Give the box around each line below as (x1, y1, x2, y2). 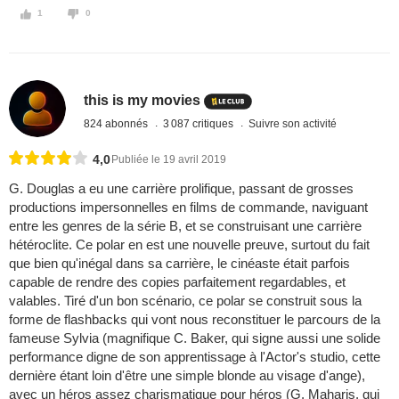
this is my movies (84, 92, 201, 108)
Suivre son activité (248, 117, 338, 130)
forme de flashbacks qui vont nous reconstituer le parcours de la (9, 312, 380, 328)
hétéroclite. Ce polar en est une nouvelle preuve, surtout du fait (9, 237, 370, 253)
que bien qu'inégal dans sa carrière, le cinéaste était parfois (9, 256, 350, 272)
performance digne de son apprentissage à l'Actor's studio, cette (9, 349, 380, 365)
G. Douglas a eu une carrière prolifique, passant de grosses (9, 181, 354, 197)
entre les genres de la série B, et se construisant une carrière (9, 218, 362, 234)
